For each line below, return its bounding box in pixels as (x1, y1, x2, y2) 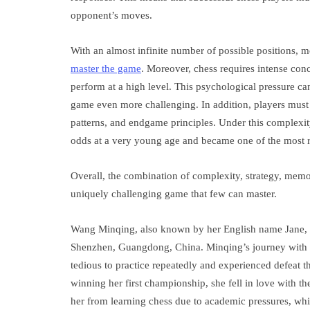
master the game (71, 63, 141, 74)
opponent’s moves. (71, 10, 152, 21)
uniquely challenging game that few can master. (71, 188, 277, 199)
